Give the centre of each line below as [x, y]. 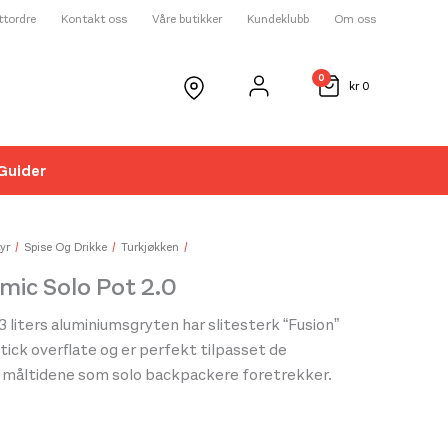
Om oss [355, 19]
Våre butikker [187, 19]
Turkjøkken [150, 247]
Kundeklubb [278, 19]
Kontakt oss [94, 19]
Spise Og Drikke [65, 247]
